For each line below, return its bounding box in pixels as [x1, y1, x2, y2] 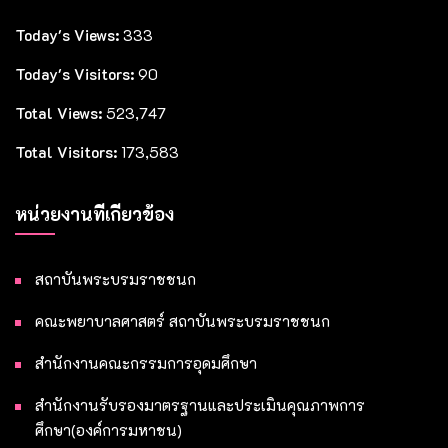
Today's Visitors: [15, 64, 138, 84]
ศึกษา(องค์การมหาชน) [35, 420, 182, 440]
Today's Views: [15, 25, 123, 45]
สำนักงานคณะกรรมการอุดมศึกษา [35, 353, 257, 373]
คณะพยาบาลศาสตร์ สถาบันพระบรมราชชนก [35, 311, 330, 331]
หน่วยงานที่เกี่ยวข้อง [15, 202, 174, 226]
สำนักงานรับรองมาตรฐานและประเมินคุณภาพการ [35, 395, 365, 415]
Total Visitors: [15, 142, 121, 162]
